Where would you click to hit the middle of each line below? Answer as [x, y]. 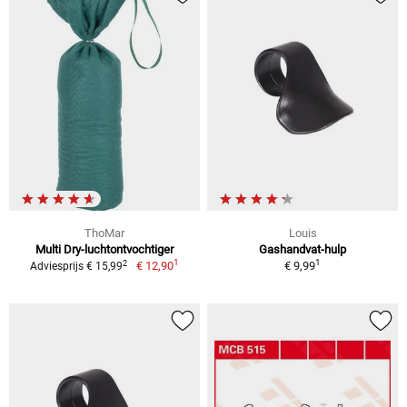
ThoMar [104, 233]
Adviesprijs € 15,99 [77, 267]
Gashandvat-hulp [303, 250]
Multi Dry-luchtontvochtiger [104, 250]
